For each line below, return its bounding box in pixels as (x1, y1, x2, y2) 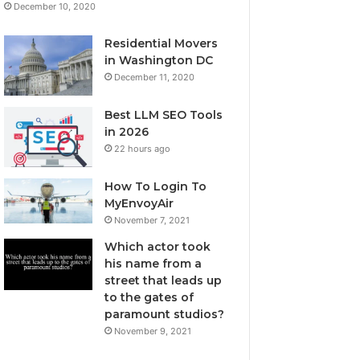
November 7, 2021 (114, 214, 190, 226)
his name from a (104, 256, 202, 271)
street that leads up (104, 272, 223, 288)
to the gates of (104, 289, 194, 305)
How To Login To (104, 178, 207, 194)
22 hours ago (114, 142, 171, 154)
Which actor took (104, 239, 211, 254)
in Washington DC (104, 52, 214, 67)
